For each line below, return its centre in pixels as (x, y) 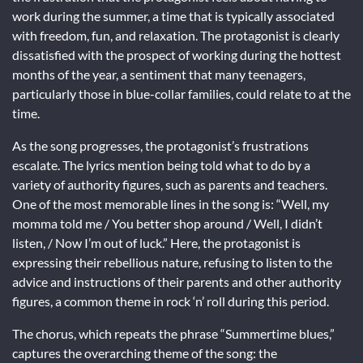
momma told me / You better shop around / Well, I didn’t (167, 224)
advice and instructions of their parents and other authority (177, 282)
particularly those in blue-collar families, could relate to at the (181, 94)
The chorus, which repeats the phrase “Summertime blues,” (173, 334)
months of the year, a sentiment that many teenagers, (159, 75)
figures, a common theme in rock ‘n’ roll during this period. (171, 301)
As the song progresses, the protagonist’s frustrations (160, 146)
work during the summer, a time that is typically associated (173, 16)
